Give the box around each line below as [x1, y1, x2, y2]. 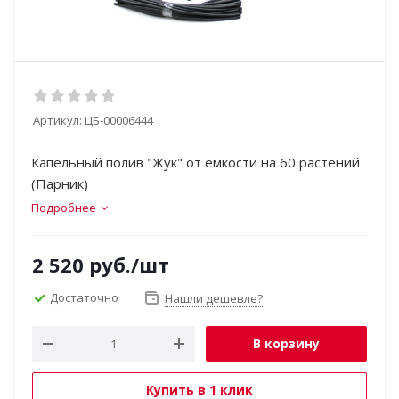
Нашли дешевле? [165, 290, 263, 306]
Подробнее [31, 199, 96, 216]
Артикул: [33, 112, 82, 128]
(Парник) [31, 175, 88, 192]
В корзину [253, 335, 320, 352]
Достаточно [50, 289, 118, 305]
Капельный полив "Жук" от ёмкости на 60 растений [31, 153, 360, 171]
